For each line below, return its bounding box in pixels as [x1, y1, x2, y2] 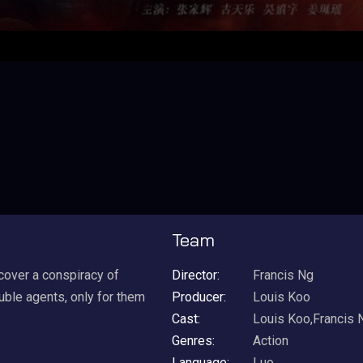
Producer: [172, 289, 226, 305]
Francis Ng [253, 267, 314, 283]
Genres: [172, 333, 215, 348]
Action [253, 333, 288, 348]
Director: [172, 267, 220, 283]
